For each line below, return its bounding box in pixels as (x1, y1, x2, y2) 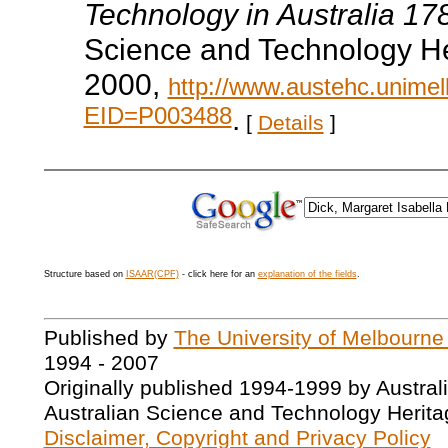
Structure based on (43, 269, 126, 279)
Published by (43, 326, 174, 351)
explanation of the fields (257, 269, 357, 279)
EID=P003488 (83, 101, 232, 136)
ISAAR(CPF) (125, 269, 179, 279)
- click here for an (178, 269, 258, 279)
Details (257, 110, 324, 135)
